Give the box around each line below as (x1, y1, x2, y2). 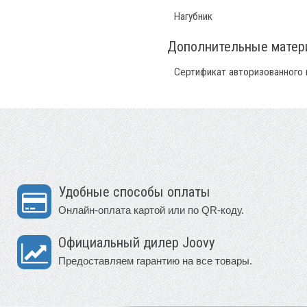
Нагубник (174, 10, 212, 23)
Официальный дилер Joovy (58, 234, 215, 251)
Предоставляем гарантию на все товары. (58, 254, 252, 267)
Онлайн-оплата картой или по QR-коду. (58, 204, 244, 216)
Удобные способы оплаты (58, 183, 210, 200)
